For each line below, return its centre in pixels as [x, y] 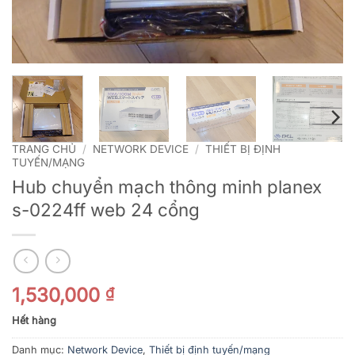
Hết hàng [34, 321]
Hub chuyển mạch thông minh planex [167, 186]
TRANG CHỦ [44, 149]
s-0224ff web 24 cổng [106, 209]
